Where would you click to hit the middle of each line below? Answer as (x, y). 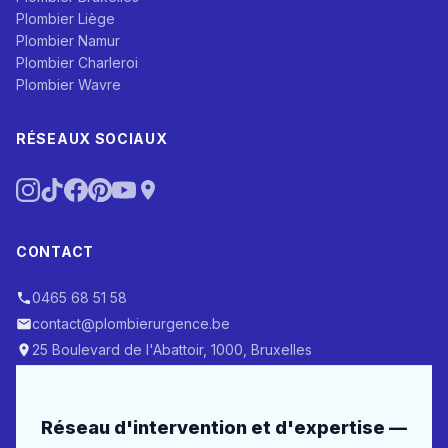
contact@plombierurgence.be (131, 324)
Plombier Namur (68, 41)
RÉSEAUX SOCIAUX (92, 139)
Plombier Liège (65, 19)
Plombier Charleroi (77, 63)
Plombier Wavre (68, 85)
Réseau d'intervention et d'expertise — (224, 428)
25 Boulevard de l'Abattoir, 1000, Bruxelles (172, 350)
